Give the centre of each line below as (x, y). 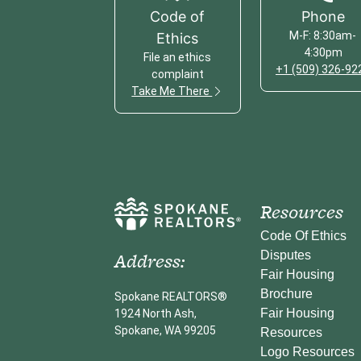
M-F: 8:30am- (323, 35)
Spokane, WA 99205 (165, 331)
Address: (149, 261)
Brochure (286, 293)
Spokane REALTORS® (171, 297)
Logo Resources (307, 351)
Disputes (285, 255)
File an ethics (178, 57)
